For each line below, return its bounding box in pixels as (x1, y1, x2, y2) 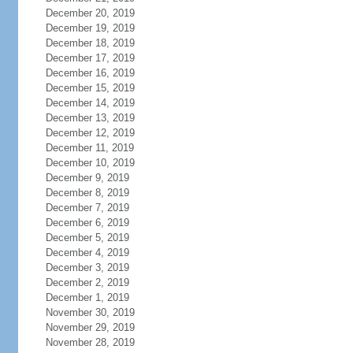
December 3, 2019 (45, 262, 129, 273)
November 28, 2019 (45, 336, 135, 348)
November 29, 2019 (45, 321, 135, 333)
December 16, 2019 (45, 67, 135, 79)
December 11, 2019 (45, 142, 134, 154)
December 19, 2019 (45, 22, 135, 34)
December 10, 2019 (45, 157, 135, 169)
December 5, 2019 (45, 232, 129, 243)
